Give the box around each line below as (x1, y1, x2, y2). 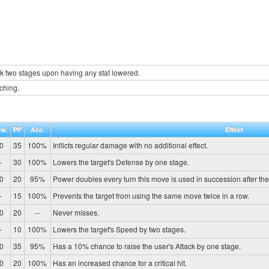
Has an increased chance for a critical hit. (52, 257, 187, 268)
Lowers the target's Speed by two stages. (52, 223, 186, 234)
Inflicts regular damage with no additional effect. (52, 139, 208, 150)
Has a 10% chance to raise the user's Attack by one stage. (52, 240, 241, 251)
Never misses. (52, 207, 99, 217)
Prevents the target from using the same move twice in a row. (52, 190, 249, 201)
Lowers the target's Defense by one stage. (52, 156, 189, 167)
